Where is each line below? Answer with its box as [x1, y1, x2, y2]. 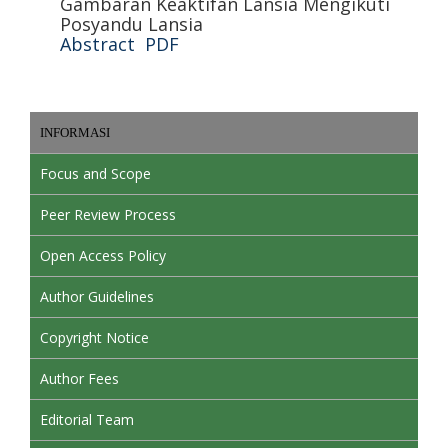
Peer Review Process [40, 205, 176, 224]
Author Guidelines [40, 287, 154, 306]
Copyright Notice [40, 328, 149, 347]
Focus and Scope [40, 164, 151, 183]
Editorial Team [40, 410, 134, 429]
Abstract [60, 32, 135, 56]
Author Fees [40, 369, 119, 388]
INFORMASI [40, 125, 110, 140]
